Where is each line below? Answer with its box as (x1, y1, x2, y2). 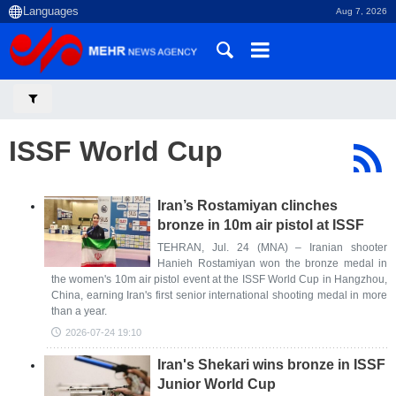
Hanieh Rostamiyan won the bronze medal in (157, 257, 387, 270)
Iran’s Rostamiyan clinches (157, 198, 338, 213)
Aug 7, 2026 (336, 6, 387, 16)
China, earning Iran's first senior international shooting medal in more (51, 289, 387, 301)
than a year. (51, 305, 107, 317)
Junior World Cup (157, 377, 276, 392)
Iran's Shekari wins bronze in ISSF (157, 357, 385, 372)
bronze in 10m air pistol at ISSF (157, 217, 364, 232)
